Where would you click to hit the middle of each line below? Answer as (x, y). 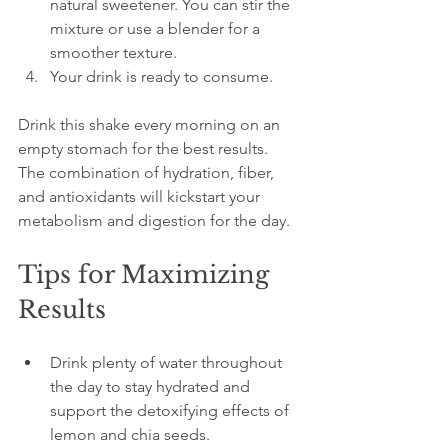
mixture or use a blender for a (157, 29)
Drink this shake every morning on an (151, 125)
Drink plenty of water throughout (168, 363)
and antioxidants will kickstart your (141, 197)
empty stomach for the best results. (145, 149)
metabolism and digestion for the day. (154, 221)
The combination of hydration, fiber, (148, 173)
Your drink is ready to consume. (161, 77)
